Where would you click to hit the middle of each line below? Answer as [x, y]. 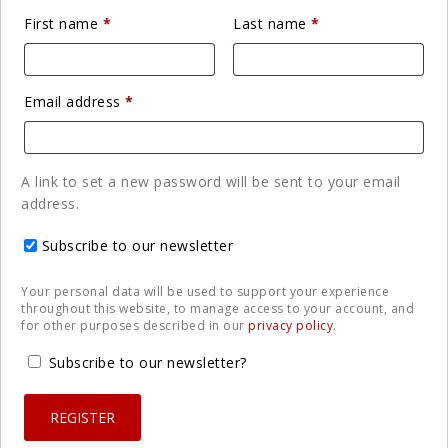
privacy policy [290, 325]
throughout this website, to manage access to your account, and [217, 308]
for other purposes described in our [134, 325]
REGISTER [82, 417]
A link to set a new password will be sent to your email [211, 182]
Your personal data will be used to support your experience [205, 291]
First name [63, 23]
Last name [272, 23]
